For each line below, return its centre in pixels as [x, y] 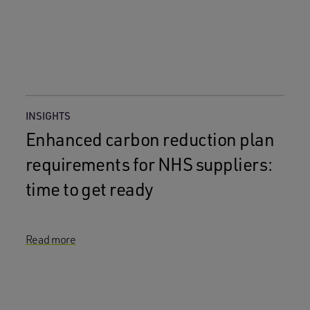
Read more [51, 239]
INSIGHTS [48, 116]
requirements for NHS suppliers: [149, 164]
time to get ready [89, 189]
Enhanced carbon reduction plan [150, 139]
